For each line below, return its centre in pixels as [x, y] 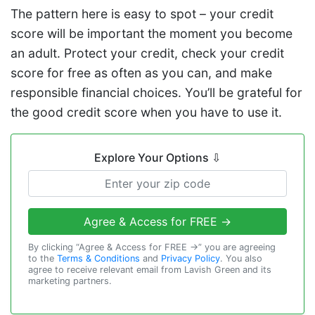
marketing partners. [70, 281]
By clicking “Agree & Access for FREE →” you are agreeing [152, 247]
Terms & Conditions [98, 258]
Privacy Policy [191, 258]
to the [43, 258]
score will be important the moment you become [152, 33]
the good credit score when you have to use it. [146, 112]
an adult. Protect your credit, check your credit [147, 53]
